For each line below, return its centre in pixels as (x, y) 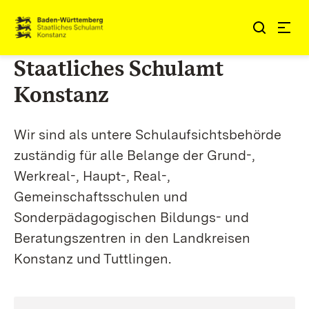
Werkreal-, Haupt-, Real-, (92, 176)
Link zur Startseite (64, 33)
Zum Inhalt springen (91, 22)
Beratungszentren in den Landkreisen (132, 238)
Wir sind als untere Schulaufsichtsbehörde (148, 134)
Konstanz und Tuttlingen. (92, 259)
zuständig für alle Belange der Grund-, (134, 155)
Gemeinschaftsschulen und (101, 197)
